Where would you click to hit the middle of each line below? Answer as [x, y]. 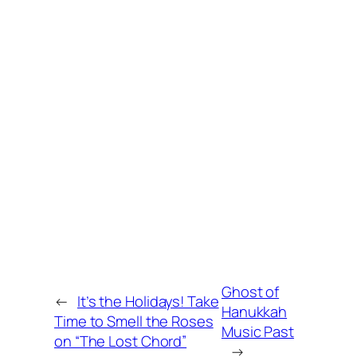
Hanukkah [254, 311]
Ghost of [250, 291]
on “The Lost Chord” [121, 341]
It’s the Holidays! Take [148, 301]
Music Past [257, 331]
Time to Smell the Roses [134, 321]
